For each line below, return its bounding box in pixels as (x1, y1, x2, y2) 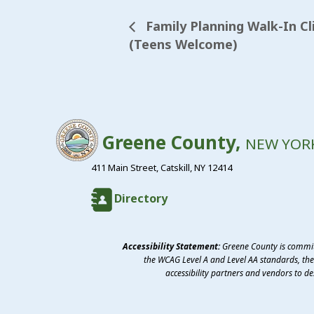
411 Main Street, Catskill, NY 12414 (91, 161, 232, 175)
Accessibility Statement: (123, 240, 220, 253)
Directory (114, 191, 168, 207)
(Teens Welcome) (129, 36, 238, 53)
